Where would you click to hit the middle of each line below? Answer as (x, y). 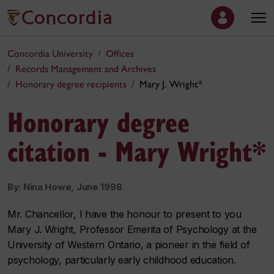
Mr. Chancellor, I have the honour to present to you (124, 214)
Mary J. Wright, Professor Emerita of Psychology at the (132, 229)
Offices (120, 54)
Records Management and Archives (86, 69)
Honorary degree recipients (71, 84)
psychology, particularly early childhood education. (122, 260)
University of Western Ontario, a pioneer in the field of (129, 245)
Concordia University (50, 54)
